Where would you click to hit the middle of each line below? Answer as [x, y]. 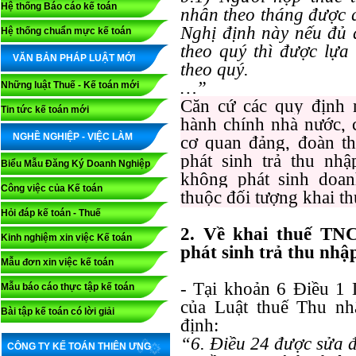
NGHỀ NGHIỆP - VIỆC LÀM [73, 137]
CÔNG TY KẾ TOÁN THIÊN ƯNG [79, 346]
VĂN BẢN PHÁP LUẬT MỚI [74, 58]
